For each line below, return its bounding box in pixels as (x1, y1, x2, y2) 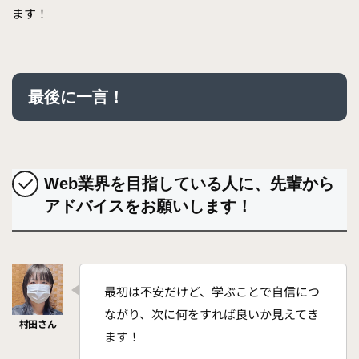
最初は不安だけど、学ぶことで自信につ (104, 283, 320, 301)
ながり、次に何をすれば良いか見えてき (104, 305, 319, 323)
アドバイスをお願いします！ (44, 197, 252, 216)
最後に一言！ (28, 88, 124, 107)
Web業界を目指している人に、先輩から (44, 175, 334, 193)
